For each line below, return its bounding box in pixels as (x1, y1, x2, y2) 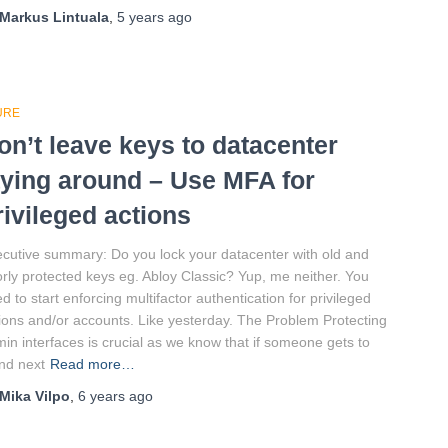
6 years (78, 388, 125, 404)
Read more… (50, 356, 135, 372)
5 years (117, 9, 164, 25)
